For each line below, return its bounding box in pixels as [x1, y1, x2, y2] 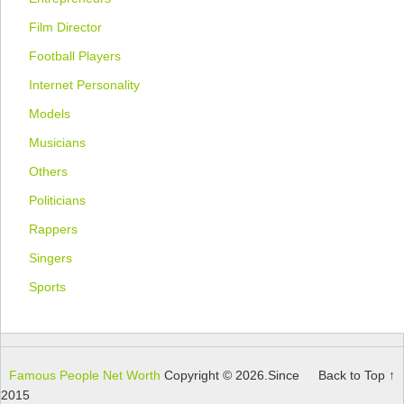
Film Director [29, 19, 103, 34]
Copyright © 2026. [160, 367, 268, 382]
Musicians [29, 134, 87, 150]
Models [29, 106, 71, 121]
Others [29, 163, 69, 179]
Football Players [29, 48, 122, 63]
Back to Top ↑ [318, 367, 396, 382]
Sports [29, 279, 67, 294]
